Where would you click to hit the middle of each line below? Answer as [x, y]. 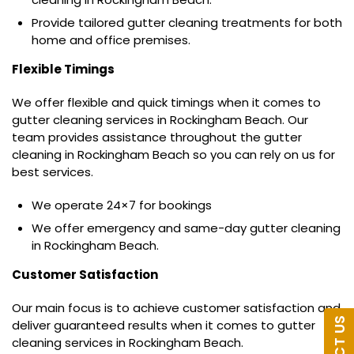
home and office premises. [111, 40]
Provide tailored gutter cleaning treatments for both [187, 23]
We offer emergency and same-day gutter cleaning [186, 228]
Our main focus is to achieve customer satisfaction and [176, 308]
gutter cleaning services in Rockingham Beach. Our [160, 120]
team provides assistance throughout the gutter [157, 137]
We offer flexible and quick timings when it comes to [166, 103]
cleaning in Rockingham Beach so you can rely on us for [173, 155]
